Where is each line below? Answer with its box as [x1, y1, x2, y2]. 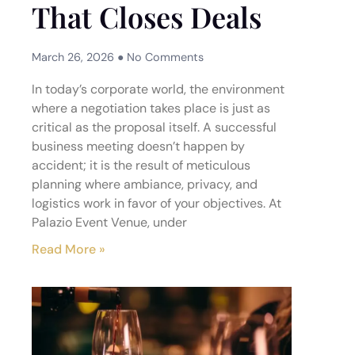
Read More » [32, 241, 105, 258]
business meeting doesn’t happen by [32, 138, 245, 155]
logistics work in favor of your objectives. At [32, 195, 281, 212]
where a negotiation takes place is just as [32, 100, 270, 116]
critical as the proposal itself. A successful [32, 119, 277, 136]
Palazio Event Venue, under [32, 214, 187, 231]
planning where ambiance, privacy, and [32, 176, 258, 193]
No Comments [124, 50, 204, 64]
